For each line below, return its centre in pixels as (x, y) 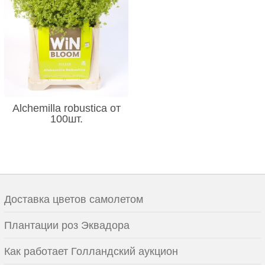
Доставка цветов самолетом (74, 200)
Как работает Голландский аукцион (91, 252)
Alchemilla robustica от (66, 109)
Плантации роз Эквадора (67, 226)
